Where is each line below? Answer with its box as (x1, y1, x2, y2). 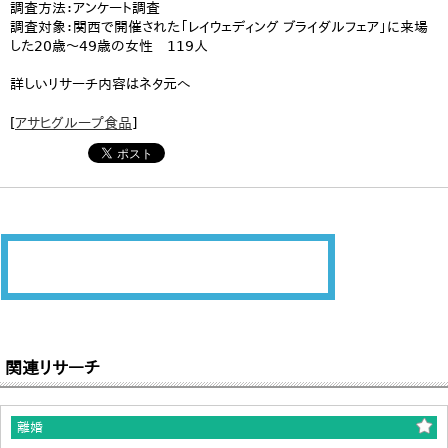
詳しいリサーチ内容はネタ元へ (10, 76, 191, 93)
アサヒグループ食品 (15, 115, 132, 132)
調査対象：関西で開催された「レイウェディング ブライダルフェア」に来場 (10, 19, 428, 36)
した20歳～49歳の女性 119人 (10, 38, 208, 55)
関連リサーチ (5, 357, 100, 378)
